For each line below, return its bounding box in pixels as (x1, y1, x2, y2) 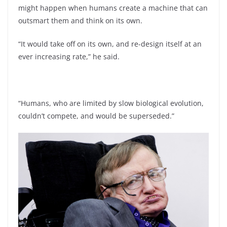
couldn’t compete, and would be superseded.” (18, 111, 174, 121)
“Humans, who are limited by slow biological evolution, (18, 98, 204, 108)
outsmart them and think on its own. (18, 16, 142, 26)
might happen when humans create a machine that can (18, 3, 208, 13)
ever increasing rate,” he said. (18, 52, 120, 62)
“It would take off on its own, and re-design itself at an (18, 39, 202, 49)
